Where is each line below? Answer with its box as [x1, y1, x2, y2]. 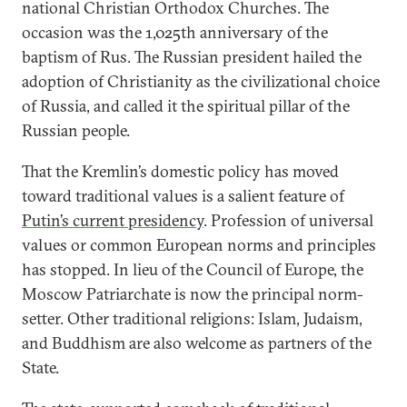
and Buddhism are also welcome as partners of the [22, 333, 372, 353]
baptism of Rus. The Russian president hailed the [22, 46, 362, 67]
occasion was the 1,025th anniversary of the [22, 22, 328, 43]
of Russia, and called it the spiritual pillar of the [22, 95, 350, 116]
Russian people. [22, 120, 130, 141]
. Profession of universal [203, 210, 373, 231]
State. [22, 357, 59, 378]
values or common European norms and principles [22, 234, 376, 255]
